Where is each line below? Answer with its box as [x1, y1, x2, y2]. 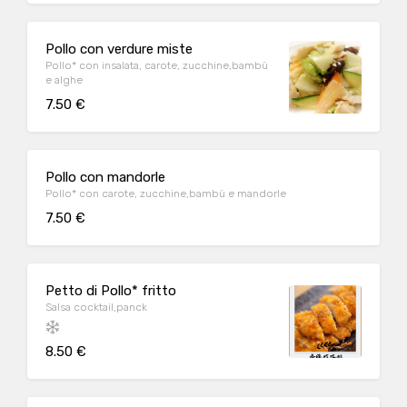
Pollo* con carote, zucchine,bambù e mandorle [45, 187, 286, 200]
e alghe [45, 74, 83, 86]
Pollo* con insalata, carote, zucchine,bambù [45, 59, 268, 72]
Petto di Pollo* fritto [45, 283, 176, 299]
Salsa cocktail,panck [45, 301, 147, 313]
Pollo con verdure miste [45, 41, 193, 57]
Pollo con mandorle [45, 169, 165, 185]
